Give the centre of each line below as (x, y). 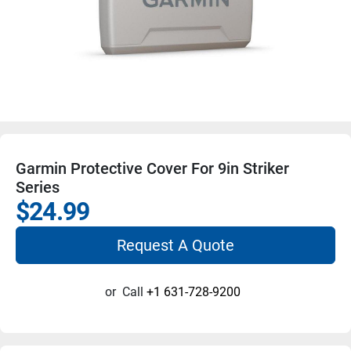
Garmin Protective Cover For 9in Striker (152, 168)
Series (38, 187)
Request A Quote (175, 245)
